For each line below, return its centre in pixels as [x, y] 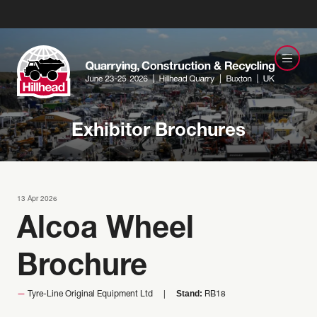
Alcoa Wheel [105, 231]
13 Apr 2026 [37, 200]
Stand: [189, 294]
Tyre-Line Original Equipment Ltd [90, 294]
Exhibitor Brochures [158, 132]
